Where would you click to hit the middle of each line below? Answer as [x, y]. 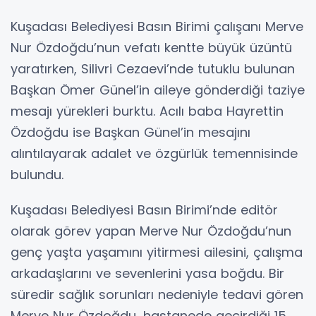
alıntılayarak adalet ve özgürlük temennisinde [154, 154]
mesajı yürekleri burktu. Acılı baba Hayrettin [147, 111]
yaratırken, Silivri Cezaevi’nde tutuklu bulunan [153, 69]
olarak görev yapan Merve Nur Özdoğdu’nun [151, 231]
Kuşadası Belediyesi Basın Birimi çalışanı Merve [157, 27]
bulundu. [37, 175]
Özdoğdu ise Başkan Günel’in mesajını [130, 133]
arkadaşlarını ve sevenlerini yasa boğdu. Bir [147, 274]
